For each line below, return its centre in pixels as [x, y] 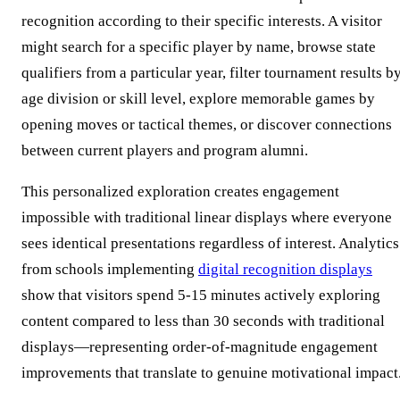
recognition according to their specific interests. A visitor [202, 21]
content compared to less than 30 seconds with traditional [203, 321]
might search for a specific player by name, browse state [199, 47]
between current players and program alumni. [165, 151]
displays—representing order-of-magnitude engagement [200, 347]
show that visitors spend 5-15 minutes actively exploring [201, 296]
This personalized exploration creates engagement [180, 192]
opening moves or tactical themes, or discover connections [207, 125]
